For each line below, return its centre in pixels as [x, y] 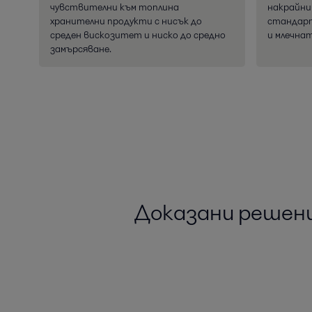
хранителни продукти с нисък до [126, 21]
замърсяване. [81, 49]
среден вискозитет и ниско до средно [138, 35]
